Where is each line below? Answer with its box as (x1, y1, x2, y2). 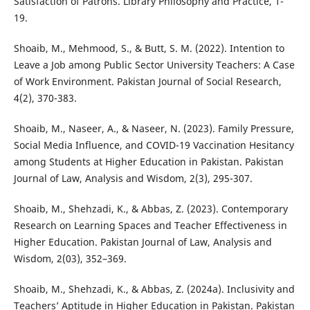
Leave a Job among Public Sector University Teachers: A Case (13, 58, 295, 72)
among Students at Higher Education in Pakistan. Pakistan (13, 155, 284, 169)
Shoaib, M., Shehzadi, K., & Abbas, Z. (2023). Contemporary (13, 202, 288, 216)
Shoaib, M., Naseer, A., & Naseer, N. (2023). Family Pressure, (13, 122, 294, 136)
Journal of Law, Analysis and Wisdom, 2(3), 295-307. (13, 172, 253, 185)
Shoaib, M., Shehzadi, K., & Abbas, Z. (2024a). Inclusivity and (13, 282, 295, 296)
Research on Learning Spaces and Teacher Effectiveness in (13, 219, 287, 232)
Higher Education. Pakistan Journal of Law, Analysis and (13, 235, 272, 249)
